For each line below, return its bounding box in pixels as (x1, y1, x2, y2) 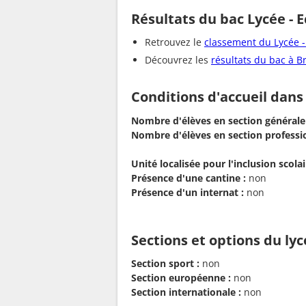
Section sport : (131, 257, 199, 270)
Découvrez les (145, 53, 211, 67)
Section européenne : (131, 271, 231, 285)
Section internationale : (131, 286, 241, 299)
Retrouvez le (145, 36, 204, 49)
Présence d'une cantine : (131, 171, 246, 184)
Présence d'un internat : (131, 185, 244, 199)
